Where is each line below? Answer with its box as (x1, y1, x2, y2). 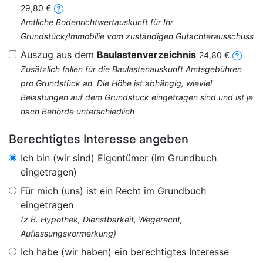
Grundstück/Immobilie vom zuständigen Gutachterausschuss (21, 31, 254, 41)
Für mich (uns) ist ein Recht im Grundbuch (21, 185, 206, 197)
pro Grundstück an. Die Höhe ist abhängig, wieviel (21, 78, 212, 88)
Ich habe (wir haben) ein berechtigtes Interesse (21, 246, 229, 258)
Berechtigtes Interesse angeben (9, 132, 188, 146)
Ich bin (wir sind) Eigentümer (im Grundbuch (21, 152, 217, 164)
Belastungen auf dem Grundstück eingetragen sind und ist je (21, 92, 253, 102)
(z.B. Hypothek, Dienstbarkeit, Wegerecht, (21, 214, 183, 224)
